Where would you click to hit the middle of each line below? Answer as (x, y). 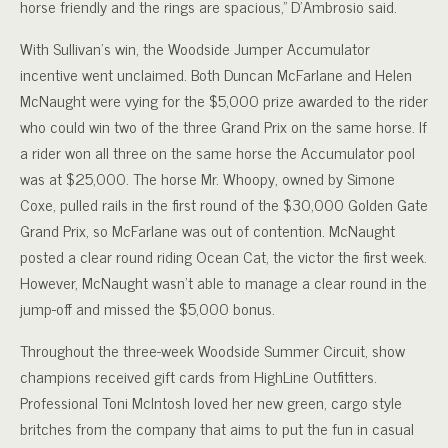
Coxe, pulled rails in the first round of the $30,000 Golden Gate (224, 203)
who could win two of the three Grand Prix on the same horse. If (223, 125)
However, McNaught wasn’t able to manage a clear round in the (223, 281)
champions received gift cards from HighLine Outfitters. (198, 375)
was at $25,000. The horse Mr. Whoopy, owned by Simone (207, 177)
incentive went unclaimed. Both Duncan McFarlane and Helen (216, 73)
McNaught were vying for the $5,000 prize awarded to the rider (224, 99)
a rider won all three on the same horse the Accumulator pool (217, 151)
